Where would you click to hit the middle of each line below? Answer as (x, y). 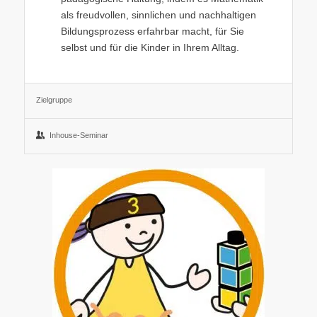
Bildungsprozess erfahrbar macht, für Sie (152, 31)
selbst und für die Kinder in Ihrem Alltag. (150, 47)
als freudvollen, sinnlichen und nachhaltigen (158, 15)
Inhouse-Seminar (79, 135)
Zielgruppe (54, 99)
